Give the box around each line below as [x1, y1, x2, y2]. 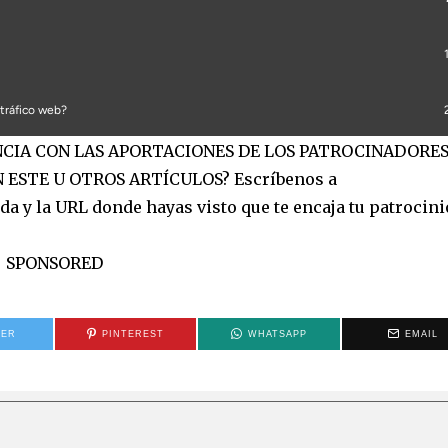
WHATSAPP [248, 329, 308, 340]
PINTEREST [102, 329, 165, 340]
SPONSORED [5, 253, 103, 274]
